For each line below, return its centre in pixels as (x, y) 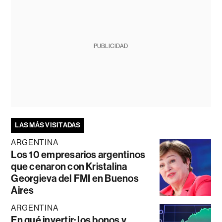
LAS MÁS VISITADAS (48, 125)
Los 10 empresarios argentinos (78, 154)
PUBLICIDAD (111, 46)
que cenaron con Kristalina (69, 166)
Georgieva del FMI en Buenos (75, 178)
